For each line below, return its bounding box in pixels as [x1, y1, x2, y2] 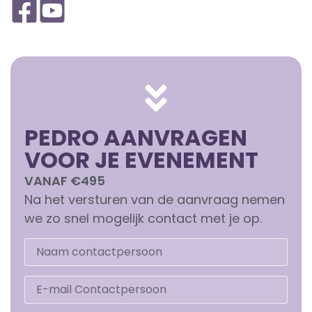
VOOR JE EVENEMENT [24, 144, 258, 176]
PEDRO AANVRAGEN [24, 122, 247, 154]
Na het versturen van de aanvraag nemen [24, 191, 285, 209]
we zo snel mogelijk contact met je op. [24, 210, 262, 228]
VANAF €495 [24, 172, 105, 190]
